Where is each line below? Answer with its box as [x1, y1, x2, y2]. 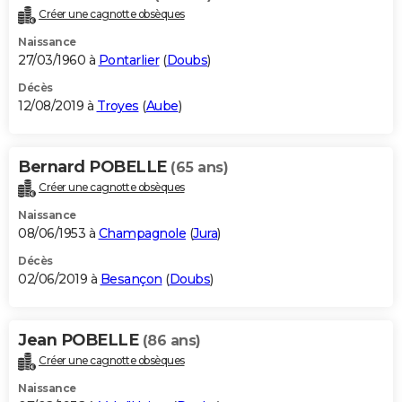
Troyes [96, 98, 139, 115]
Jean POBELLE [18, 330, 143, 351]
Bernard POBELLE [18, 157, 170, 178]
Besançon [100, 271, 162, 288]
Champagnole [98, 225, 186, 242]
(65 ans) [170, 159, 228, 177]
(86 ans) [142, 332, 201, 350]
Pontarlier [98, 52, 160, 69]
